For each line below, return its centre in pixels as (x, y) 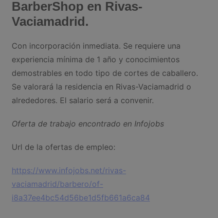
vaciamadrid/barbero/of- (57, 184)
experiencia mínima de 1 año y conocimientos (95, 60)
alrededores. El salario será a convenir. (82, 100)
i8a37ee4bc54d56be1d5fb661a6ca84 (81, 198)
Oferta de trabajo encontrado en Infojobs (88, 124)
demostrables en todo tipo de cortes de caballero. (105, 73)
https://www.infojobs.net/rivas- (69, 171)
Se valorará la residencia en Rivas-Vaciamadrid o (101, 87)
